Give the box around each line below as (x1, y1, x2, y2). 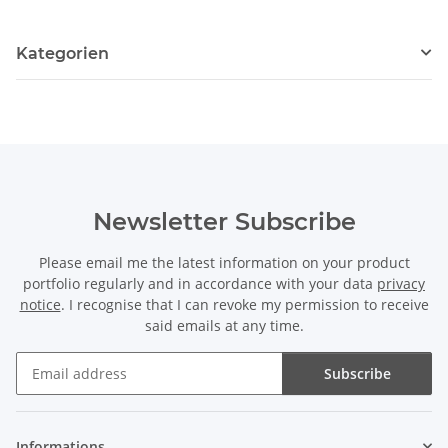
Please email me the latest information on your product (38, 252, 410, 272)
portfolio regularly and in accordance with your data (23, 273, 377, 293)
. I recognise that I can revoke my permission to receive (60, 294, 429, 314)
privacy (377, 273, 425, 293)
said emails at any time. (144, 315, 304, 335)
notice (19, 294, 61, 314)
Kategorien (16, 43, 109, 63)
